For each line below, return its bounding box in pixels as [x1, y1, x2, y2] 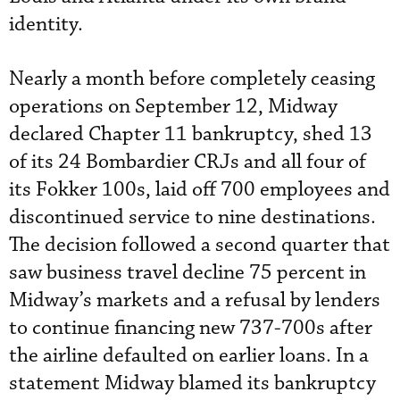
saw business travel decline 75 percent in [9, 260, 366, 286]
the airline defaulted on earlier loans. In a [9, 343, 369, 369]
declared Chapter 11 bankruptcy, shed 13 [9, 121, 372, 147]
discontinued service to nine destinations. [9, 204, 376, 230]
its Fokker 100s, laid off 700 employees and [9, 177, 390, 203]
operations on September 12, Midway [9, 94, 337, 120]
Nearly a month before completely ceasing [9, 66, 375, 92]
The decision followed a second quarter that [9, 232, 390, 258]
